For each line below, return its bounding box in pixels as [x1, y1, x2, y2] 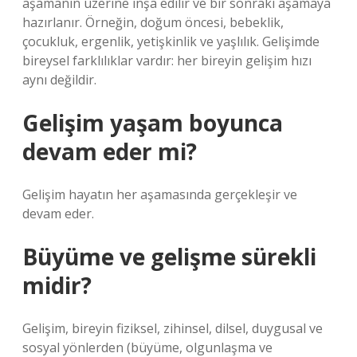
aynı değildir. [22, 71, 96, 88]
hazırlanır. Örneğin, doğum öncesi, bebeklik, [22, 14, 284, 31]
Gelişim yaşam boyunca [22, 108, 283, 138]
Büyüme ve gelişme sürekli [22, 241, 316, 272]
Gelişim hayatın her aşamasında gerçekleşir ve [22, 186, 297, 203]
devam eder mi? [22, 136, 197, 167]
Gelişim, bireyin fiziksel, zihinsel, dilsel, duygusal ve [22, 320, 323, 337]
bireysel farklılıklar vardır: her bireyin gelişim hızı [22, 52, 312, 69]
